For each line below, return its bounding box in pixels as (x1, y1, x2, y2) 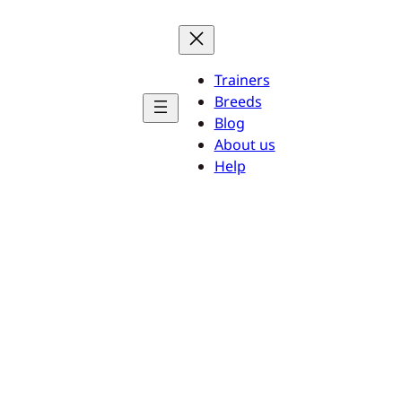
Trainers (214, 70, 270, 90)
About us (214, 135, 275, 154)
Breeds (214, 92, 262, 111)
